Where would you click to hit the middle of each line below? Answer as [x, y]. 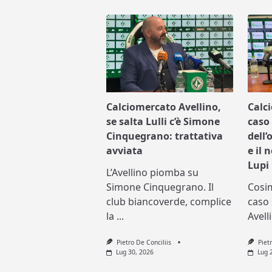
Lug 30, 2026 [134, 252]
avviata [125, 151]
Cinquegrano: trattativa [165, 136]
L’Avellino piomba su [153, 173]
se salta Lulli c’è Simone [163, 122]
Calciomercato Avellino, [164, 107]
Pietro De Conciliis [144, 243]
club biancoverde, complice [169, 202]
